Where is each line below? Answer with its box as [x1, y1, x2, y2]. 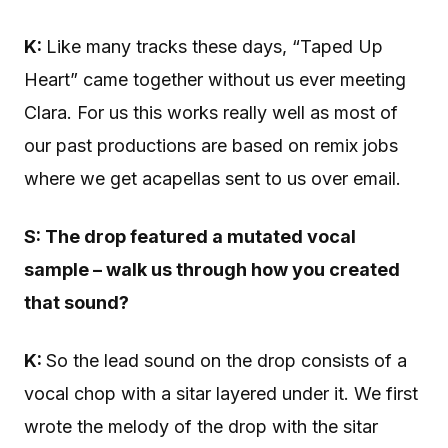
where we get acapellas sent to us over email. [24, 168, 401, 190]
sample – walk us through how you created [24, 259, 400, 281]
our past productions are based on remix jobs [24, 135, 398, 157]
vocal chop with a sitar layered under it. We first [24, 383, 418, 405]
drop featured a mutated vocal [80, 226, 356, 248]
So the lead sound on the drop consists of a [46, 350, 407, 372]
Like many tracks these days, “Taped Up [46, 36, 383, 58]
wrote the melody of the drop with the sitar [24, 416, 378, 438]
